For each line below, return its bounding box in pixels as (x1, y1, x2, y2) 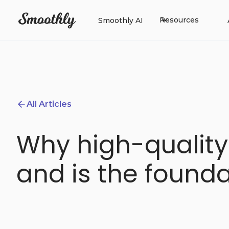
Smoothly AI (98, 15, 143, 25)
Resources (159, 15, 199, 25)
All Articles (27, 99, 72, 109)
